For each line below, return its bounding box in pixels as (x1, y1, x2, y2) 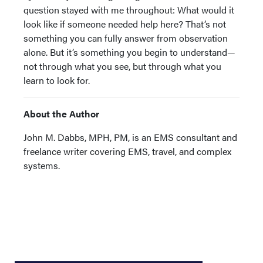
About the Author (23, 107, 99, 121)
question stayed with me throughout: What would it (23, 3, 234, 17)
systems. (23, 159, 60, 173)
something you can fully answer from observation (23, 31, 228, 45)
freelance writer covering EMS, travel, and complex (23, 144, 231, 159)
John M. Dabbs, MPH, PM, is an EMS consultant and (23, 130, 237, 144)
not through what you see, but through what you (23, 59, 221, 73)
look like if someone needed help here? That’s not (23, 17, 226, 31)
